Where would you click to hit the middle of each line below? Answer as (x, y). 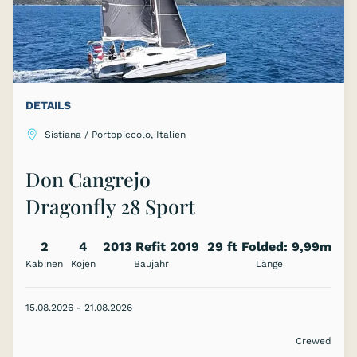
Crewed (314, 341)
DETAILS (48, 106)
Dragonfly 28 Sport (110, 206)
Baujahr (151, 264)
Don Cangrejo (88, 179)
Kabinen (44, 264)
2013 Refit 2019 (151, 247)
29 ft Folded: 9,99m (269, 247)
